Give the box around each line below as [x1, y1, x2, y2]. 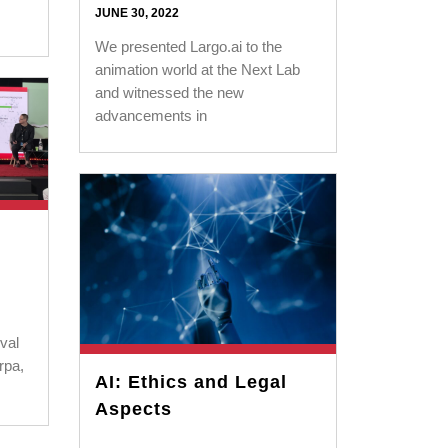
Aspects [95, 399, 173, 420]
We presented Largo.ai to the [95, 37, 283, 55]
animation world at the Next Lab [95, 60, 301, 78]
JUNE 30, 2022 [95, 5, 180, 20]
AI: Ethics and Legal [95, 372, 288, 393]
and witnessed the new [95, 83, 245, 101]
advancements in [95, 106, 208, 124]
